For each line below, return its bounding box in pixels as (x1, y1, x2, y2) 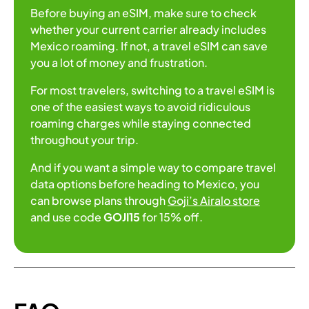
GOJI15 (103, 209, 140, 224)
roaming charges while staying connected (30, 115, 251, 130)
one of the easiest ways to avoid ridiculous (30, 99, 250, 114)
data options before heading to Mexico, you (30, 176, 259, 191)
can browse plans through (30, 192, 168, 208)
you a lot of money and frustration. (30, 54, 208, 70)
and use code (30, 209, 103, 224)
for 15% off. (140, 209, 203, 224)
